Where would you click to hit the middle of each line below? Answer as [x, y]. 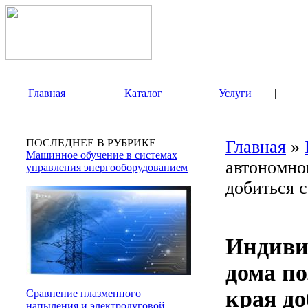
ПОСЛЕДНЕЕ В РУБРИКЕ [91, 143]
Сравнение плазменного [84, 293]
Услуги [235, 93]
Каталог [143, 93]
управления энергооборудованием [107, 167]
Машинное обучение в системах [102, 155]
